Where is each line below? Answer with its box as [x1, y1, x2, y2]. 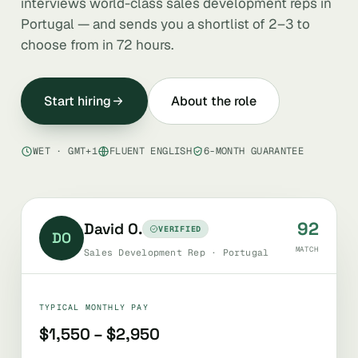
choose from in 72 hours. [21, 36, 173, 54]
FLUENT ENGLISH [109, 145, 193, 157]
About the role [171, 93, 257, 109]
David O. [84, 218, 142, 239]
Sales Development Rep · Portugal [84, 245, 269, 258]
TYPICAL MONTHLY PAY [39, 302, 149, 312]
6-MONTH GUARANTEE [204, 145, 304, 157]
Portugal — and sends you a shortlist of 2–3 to [21, 15, 310, 33]
